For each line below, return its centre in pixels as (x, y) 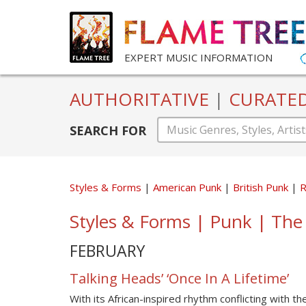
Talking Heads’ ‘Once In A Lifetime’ (179, 278)
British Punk (262, 187)
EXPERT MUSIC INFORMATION (198, 57)
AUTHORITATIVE (142, 99)
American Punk (189, 187)
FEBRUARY (107, 250)
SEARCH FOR (108, 130)
